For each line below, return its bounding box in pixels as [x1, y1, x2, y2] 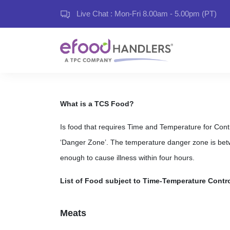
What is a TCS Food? [60, 100, 134, 108]
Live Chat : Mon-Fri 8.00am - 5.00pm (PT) [74, 9, 217, 18]
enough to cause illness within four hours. [60, 154, 195, 162]
